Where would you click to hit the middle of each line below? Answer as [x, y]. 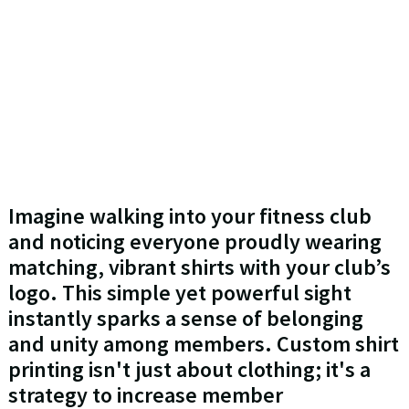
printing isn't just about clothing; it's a [189, 370]
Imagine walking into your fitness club [189, 216]
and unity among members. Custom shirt [203, 344]
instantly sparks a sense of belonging [185, 319]
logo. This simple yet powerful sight [179, 293]
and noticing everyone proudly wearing [194, 242]
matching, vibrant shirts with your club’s [199, 267]
